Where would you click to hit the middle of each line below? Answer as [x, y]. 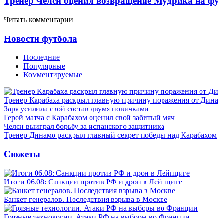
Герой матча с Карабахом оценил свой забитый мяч [89, 118]
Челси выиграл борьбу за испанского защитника [84, 127]
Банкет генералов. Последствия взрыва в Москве [86, 199]
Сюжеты [22, 154]
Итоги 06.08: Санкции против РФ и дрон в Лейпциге [93, 182]
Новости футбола [41, 38]
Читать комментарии [38, 19]
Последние [42, 57]
